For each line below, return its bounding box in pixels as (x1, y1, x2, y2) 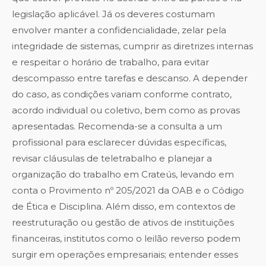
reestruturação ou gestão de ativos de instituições (12, 217, 234, 229)
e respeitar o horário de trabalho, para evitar (12, 56, 209, 68)
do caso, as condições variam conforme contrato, (12, 88, 232, 100)
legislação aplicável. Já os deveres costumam (12, 8, 215, 20)
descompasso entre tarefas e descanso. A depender (12, 72, 248, 84)
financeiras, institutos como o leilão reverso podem (12, 233, 240, 245)
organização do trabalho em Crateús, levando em (12, 169, 234, 180)
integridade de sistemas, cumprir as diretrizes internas (12, 40, 253, 52)
